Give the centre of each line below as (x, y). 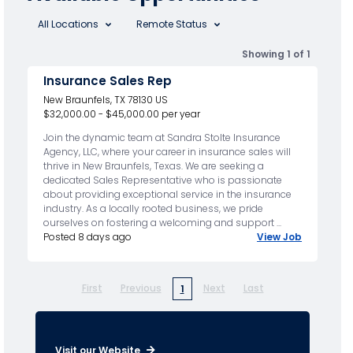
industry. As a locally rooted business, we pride (153, 209)
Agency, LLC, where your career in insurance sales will (167, 152)
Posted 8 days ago (87, 237)
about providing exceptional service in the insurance (167, 195)
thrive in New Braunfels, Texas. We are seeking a (153, 166)
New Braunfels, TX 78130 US (105, 100)
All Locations (69, 24)
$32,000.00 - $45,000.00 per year (121, 114)
